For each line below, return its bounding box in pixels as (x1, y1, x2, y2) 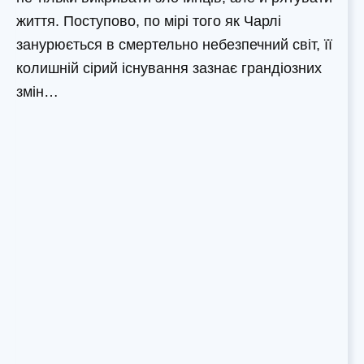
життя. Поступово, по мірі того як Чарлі (16, 13, 281, 30)
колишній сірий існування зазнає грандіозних (16, 60, 322, 77)
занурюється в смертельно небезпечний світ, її (16, 37, 332, 54)
